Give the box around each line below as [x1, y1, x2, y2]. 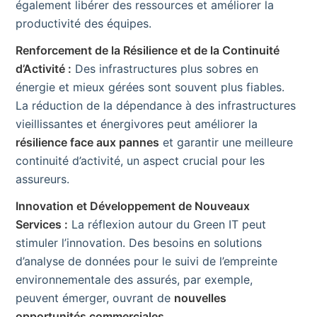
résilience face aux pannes [16, 134, 159, 149]
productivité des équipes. [16, 16, 151, 30]
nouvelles [174, 290, 226, 305]
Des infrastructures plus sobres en [71, 61, 258, 76]
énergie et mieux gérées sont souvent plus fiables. [16, 79, 284, 94]
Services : [16, 217, 68, 231]
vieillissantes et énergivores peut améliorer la [16, 116, 258, 131]
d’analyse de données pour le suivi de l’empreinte [16, 253, 277, 268]
